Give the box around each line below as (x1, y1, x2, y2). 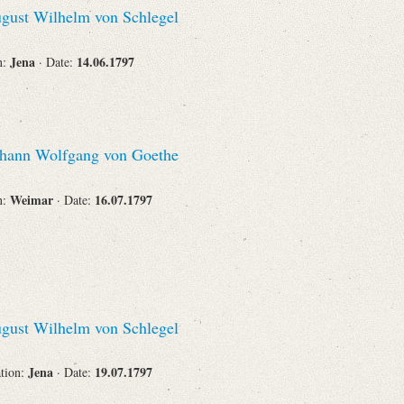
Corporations (122, 30, 188, 47)
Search (148, 227, 183, 244)
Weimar (10, 189, 57, 209)
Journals (146, 138, 188, 155)
